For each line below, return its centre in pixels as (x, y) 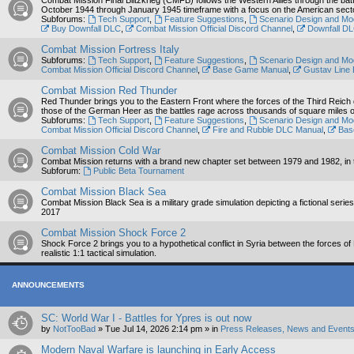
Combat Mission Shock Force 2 (113, 233)
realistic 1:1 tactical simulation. (99, 253)
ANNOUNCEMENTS (48, 285)
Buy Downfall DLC (86, 28)
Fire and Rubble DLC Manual (267, 130)
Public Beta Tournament (138, 171)
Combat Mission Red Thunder (109, 90)
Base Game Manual (250, 70)
